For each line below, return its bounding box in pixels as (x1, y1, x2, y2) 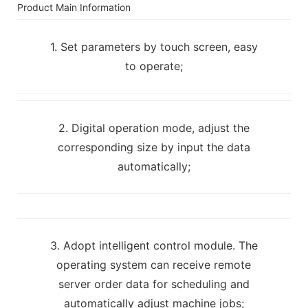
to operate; (124, 58, 183, 73)
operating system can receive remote (56, 257, 252, 272)
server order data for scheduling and (58, 276, 250, 291)
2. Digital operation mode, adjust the (58, 120, 250, 135)
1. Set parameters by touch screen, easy (49, 39, 258, 54)
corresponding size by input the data (57, 140, 250, 154)
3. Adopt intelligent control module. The (49, 238, 258, 252)
